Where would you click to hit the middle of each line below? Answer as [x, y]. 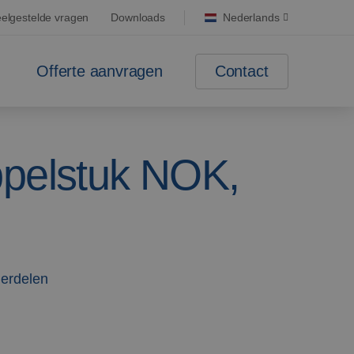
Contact [241, 71]
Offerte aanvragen [100, 71]
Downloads [138, 17]
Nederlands [251, 17]
